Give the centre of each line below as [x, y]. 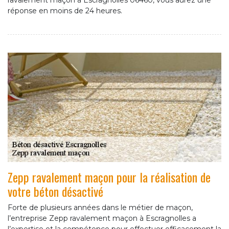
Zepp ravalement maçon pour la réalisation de [109, 177]
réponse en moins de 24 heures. [65, 11]
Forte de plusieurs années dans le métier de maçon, [100, 208]
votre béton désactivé [55, 191]
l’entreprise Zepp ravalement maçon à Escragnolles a [102, 219]
